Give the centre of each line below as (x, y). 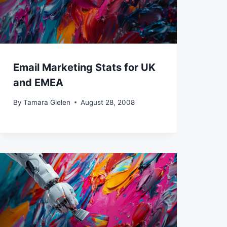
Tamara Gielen (47, 102)
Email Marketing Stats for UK (84, 68)
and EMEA (38, 83)
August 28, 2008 (107, 102)
